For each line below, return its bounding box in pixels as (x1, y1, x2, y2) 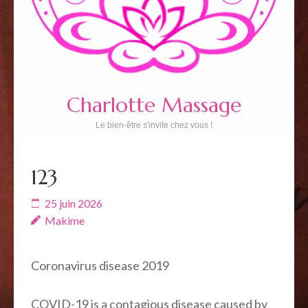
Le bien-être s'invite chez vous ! (96, 120, 212, 130)
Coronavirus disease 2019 (31, 257, 169, 273)
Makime (45, 213, 85, 227)
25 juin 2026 (45, 196, 102, 210)
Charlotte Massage (67, 91, 241, 118)
